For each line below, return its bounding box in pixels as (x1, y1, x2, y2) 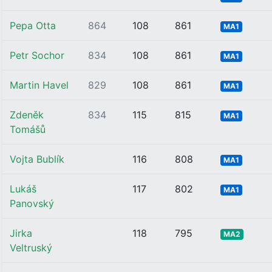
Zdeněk (10, 109, 44, 121)
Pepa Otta (10, 19, 56, 32)
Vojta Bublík (10, 153, 64, 165)
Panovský (10, 197, 54, 209)
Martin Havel (10, 79, 69, 91)
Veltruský (10, 242, 52, 254)
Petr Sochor (10, 49, 64, 61)
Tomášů (10, 123, 46, 135)
